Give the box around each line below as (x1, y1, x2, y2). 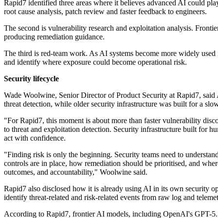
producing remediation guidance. (4, 33, 105, 41)
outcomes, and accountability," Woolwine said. (4, 168, 147, 177)
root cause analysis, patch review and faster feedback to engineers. (4, 7, 207, 16)
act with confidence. (4, 134, 66, 143)
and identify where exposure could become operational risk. (4, 58, 187, 67)
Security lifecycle (4, 74, 59, 83)
